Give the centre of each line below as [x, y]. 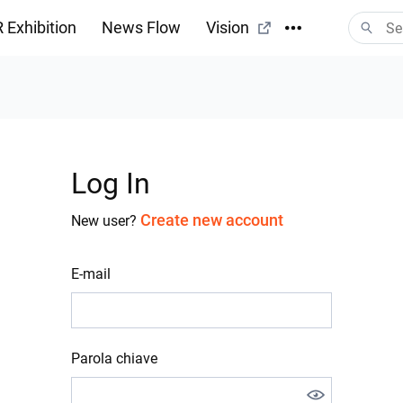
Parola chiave [114, 358]
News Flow [141, 27]
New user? [106, 221]
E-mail [91, 274]
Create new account [212, 220]
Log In [111, 184]
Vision [228, 27]
